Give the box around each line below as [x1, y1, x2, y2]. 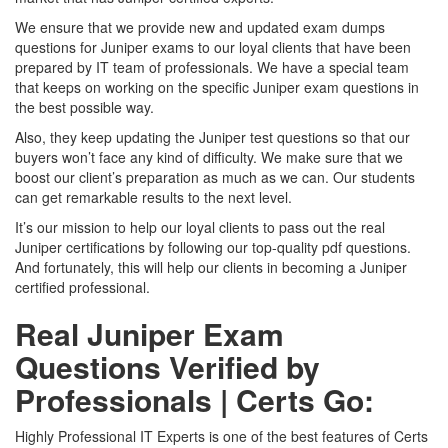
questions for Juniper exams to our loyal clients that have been [15, 37, 411, 57]
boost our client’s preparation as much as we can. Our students [15, 167, 415, 187]
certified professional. [15, 277, 150, 297]
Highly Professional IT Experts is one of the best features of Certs [15, 426, 428, 446]
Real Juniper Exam [15, 312, 284, 355]
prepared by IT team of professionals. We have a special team [15, 57, 409, 77]
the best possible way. [15, 97, 154, 117]
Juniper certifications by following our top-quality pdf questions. [15, 237, 411, 257]
